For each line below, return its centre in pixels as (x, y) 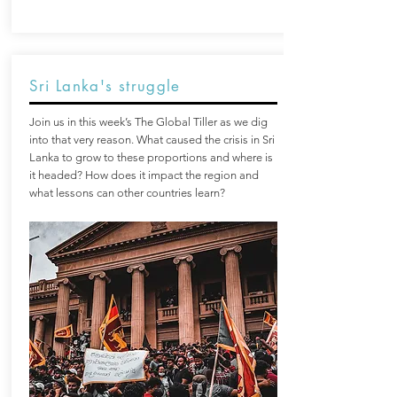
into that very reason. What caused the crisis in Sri (152, 140)
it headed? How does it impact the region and (144, 175)
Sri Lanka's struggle (105, 86)
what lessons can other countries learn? (127, 193)
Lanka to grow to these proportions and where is (151, 157)
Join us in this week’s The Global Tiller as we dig (148, 122)
